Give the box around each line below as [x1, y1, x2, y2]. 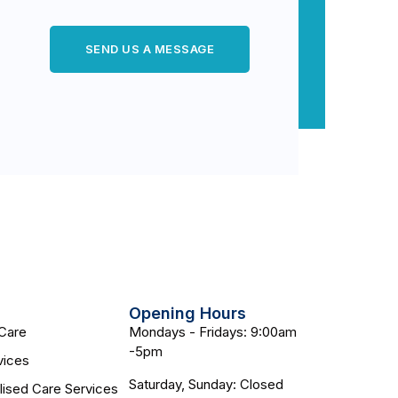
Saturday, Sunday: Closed [129, 375, 284, 393]
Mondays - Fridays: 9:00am [129, 322, 298, 340]
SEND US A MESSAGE [84, 41, 214, 56]
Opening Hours [129, 303, 247, 322]
